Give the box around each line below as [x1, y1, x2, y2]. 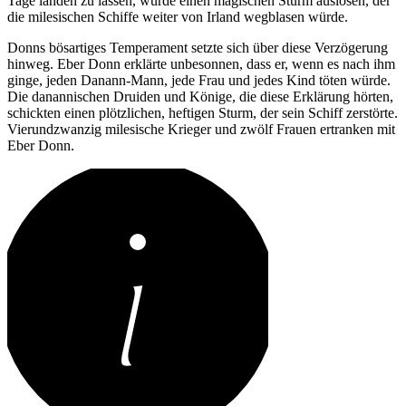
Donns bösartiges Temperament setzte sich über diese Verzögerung [7, 39, 388, 55]
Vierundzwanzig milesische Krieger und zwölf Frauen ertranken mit [7, 121, 395, 137]
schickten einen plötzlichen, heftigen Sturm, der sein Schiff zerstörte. [7, 104, 398, 121]
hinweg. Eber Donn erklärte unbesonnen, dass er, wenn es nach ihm [7, 55, 395, 72]
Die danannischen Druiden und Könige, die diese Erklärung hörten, [7, 88, 393, 104]
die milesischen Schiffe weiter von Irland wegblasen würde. [7, 8, 348, 24]
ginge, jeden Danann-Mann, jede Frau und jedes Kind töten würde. [7, 72, 391, 88]
